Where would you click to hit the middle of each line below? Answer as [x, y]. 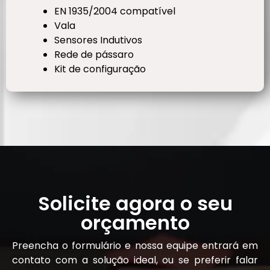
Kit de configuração [100, 69]
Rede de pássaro [94, 55]
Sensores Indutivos [98, 40]
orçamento [135, 223]
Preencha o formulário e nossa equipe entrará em [135, 246]
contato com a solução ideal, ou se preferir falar [135, 260]
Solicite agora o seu [135, 204]
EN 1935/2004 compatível [115, 11]
